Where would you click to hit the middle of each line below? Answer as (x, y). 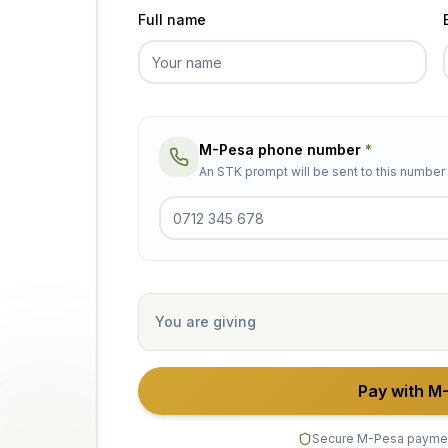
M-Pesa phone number (282, 149)
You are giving (205, 321)
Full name (172, 19)
